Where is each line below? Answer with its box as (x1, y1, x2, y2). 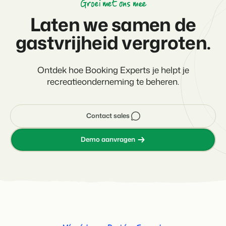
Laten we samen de (30, 11, 196, 37)
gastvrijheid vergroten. (15, 29, 211, 55)
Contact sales (86, 111, 130, 120)
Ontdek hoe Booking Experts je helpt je (37, 63, 189, 76)
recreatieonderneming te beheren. (47, 75, 179, 87)
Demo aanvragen (81, 135, 135, 144)
